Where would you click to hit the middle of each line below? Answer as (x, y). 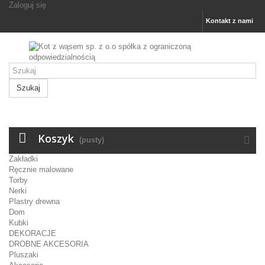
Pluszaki (24, 255)
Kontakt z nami (230, 21)
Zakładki (23, 159)
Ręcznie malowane (41, 169)
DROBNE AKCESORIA (49, 244)
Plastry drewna (34, 201)
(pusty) (92, 140)
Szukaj (28, 88)
